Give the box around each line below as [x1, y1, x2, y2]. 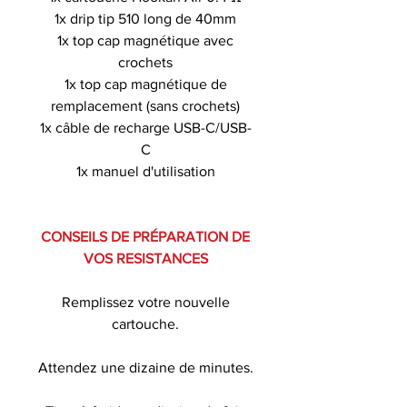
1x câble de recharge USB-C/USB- [39, 119, 252, 135]
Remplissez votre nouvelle [61, 293, 230, 310]
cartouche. [112, 315, 179, 332]
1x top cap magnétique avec [57, 32, 233, 48]
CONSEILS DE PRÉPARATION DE [41, 228, 250, 244]
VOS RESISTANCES [83, 250, 208, 266]
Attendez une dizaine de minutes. [37, 359, 253, 375]
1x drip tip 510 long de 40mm [55, 10, 236, 26]
